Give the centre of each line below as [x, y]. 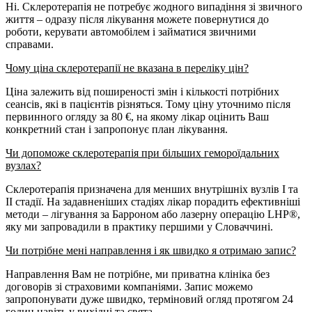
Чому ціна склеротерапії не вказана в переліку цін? [127, 68]
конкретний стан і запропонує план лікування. [117, 130]
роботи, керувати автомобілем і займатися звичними [131, 32]
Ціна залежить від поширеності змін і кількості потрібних [142, 92]
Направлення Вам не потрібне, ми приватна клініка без [138, 274]
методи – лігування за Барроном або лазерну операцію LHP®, [153, 214]
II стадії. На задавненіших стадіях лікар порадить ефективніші [153, 202]
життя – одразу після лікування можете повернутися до [137, 19]
